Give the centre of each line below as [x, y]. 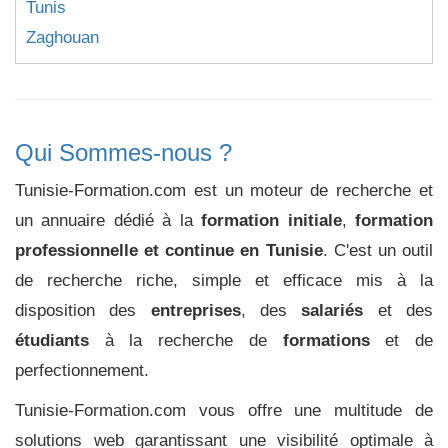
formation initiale [271, 220]
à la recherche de [186, 340]
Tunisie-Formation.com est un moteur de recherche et [224, 190]
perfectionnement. [82, 370]
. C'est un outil [378, 250]
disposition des [83, 310]
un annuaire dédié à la [108, 220]
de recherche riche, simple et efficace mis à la [224, 280]
